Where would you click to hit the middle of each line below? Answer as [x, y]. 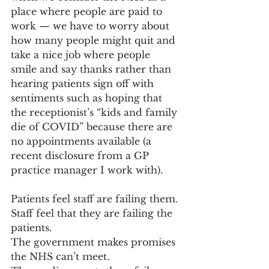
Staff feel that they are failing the [93, 213]
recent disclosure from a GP [81, 155]
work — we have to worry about [92, 26]
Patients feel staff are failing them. [94, 198]
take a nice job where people [82, 54]
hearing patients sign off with [84, 83]
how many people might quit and [95, 40]
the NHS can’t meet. [60, 256]
